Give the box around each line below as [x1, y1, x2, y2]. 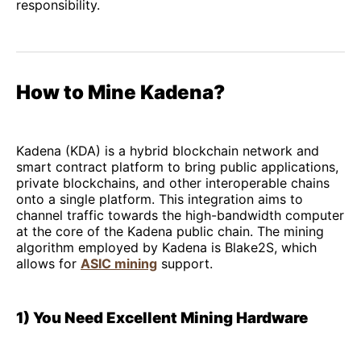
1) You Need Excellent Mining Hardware [16, 309, 308, 328]
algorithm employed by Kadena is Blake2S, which [16, 239, 317, 256]
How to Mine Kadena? [16, 81, 225, 105]
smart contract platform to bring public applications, [16, 159, 338, 176]
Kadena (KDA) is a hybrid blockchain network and [16, 143, 319, 160]
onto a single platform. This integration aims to [16, 191, 303, 208]
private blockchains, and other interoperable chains [16, 175, 330, 192]
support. [157, 255, 213, 272]
